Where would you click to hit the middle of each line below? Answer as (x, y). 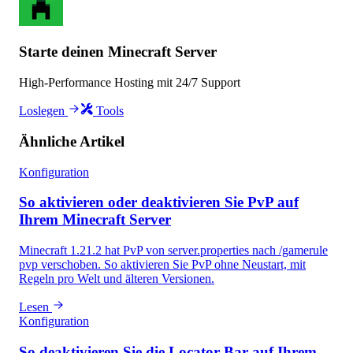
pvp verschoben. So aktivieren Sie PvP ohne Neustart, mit (162, 264)
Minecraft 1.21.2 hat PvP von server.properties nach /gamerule (173, 250)
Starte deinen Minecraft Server (118, 52)
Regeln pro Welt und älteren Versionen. (117, 279)
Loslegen (43, 111)
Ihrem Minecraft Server (95, 220)
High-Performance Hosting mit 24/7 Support (130, 83)
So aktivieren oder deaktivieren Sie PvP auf (159, 203)
